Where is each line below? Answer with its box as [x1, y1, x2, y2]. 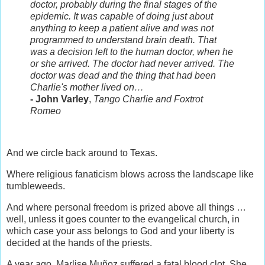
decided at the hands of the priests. [7, 237, 152, 248]
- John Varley [30, 93, 89, 104]
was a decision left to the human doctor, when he [30, 46, 233, 57]
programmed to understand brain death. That [30, 34, 216, 45]
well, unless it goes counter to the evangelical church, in [7, 214, 240, 224]
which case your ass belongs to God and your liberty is [7, 225, 234, 236]
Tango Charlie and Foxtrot [93, 93, 203, 104]
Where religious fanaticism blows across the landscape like [7, 169, 254, 180]
